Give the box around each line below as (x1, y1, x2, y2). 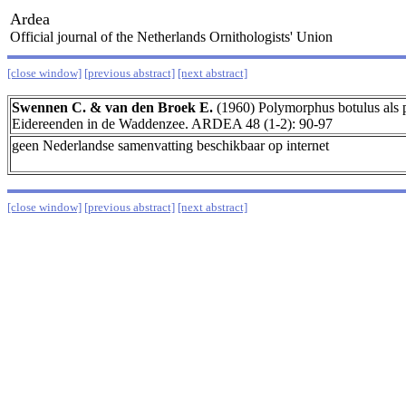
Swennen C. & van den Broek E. (12, 100, 213, 115)
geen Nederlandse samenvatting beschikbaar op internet (12, 138, 329, 153)
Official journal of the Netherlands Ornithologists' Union (10, 29, 333, 44)
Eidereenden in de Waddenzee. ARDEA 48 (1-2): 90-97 (12, 116, 333, 131)
